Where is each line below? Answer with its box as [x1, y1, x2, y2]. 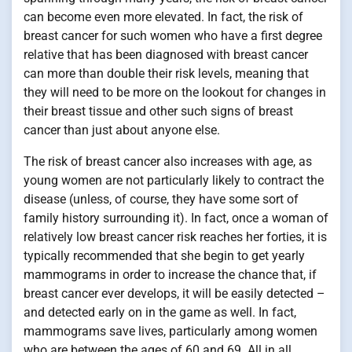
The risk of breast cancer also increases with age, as [24, 154, 312, 170]
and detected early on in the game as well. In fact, [24, 305, 296, 321]
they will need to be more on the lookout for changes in [24, 85, 326, 101]
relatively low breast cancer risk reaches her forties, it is [24, 229, 327, 245]
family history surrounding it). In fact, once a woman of [24, 211, 328, 226]
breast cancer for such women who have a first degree [24, 28, 322, 44]
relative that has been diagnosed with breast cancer [24, 47, 308, 63]
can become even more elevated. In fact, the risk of [24, 9, 303, 25]
